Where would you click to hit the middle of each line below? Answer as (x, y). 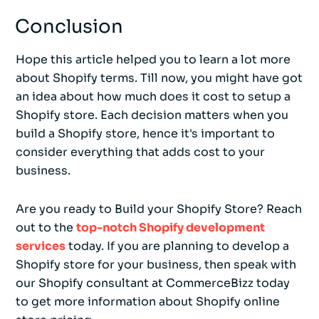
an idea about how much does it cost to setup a (153, 97)
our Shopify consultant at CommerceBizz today (153, 283)
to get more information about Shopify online (148, 302)
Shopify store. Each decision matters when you (152, 115)
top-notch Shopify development (171, 228)
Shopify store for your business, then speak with (156, 265)
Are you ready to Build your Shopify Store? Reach (159, 209)
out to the (46, 228)
